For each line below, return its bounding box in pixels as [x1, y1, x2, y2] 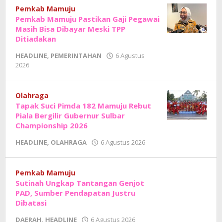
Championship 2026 [15, 120, 88, 130]
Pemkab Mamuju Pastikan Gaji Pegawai [15, 14, 160, 24]
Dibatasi [15, 198, 47, 208]
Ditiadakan [15, 34, 56, 44]
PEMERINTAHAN [51, 51, 102, 60]
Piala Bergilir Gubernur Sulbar [15, 111, 125, 120]
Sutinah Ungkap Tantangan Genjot [15, 178, 144, 188]
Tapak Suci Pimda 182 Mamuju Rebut [15, 101, 151, 111]
